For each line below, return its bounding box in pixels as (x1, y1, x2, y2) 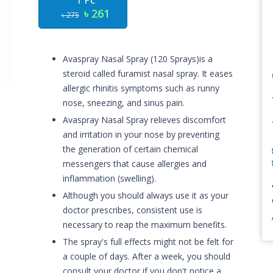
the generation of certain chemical (63, 143, 199, 155)
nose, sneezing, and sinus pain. (63, 97, 185, 108)
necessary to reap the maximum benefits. (63, 219, 227, 230)
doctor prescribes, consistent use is (63, 204, 203, 216)
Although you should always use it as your (63, 190, 229, 201)
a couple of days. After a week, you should (63, 250, 231, 262)
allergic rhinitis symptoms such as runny (63, 82, 220, 94)
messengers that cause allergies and (63, 158, 207, 169)
